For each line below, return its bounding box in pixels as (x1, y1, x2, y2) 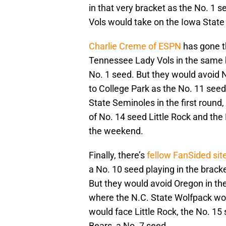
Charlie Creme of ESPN (89, 41, 181, 52)
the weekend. (89, 126, 143, 137)
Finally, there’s (89, 150, 147, 161)
